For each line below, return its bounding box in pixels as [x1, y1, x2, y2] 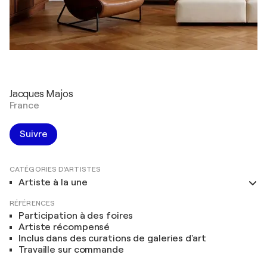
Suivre [20, 129, 48, 139]
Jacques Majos [10, 88, 73, 100]
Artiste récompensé [18, 222, 110, 232]
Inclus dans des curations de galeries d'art [18, 233, 206, 244]
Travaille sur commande [18, 244, 124, 255]
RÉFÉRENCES [10, 199, 55, 207]
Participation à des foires [18, 210, 133, 221]
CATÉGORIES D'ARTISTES [10, 165, 101, 173]
